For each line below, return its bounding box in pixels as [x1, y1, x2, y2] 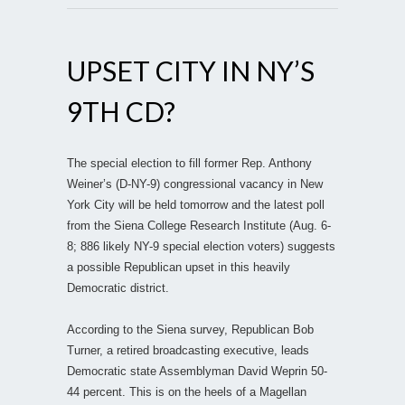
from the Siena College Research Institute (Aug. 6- [67, 218, 331, 232]
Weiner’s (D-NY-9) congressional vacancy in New [67, 176, 323, 191]
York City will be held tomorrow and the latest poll [67, 197, 325, 212]
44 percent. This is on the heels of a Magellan [67, 384, 306, 399]
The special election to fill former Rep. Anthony [67, 155, 312, 170]
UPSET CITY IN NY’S [67, 53, 315, 87]
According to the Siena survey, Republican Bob [67, 322, 314, 336]
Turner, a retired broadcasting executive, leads [67, 343, 309, 357]
